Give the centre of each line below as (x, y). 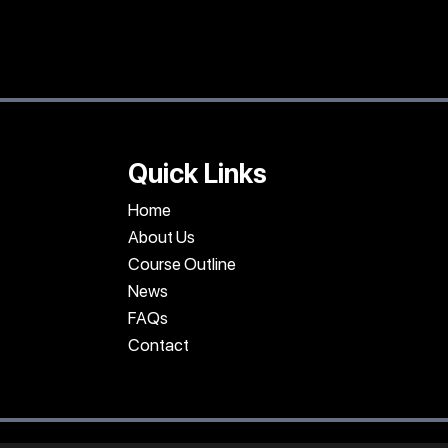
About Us (162, 237)
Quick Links (198, 173)
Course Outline (182, 264)
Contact (159, 345)
